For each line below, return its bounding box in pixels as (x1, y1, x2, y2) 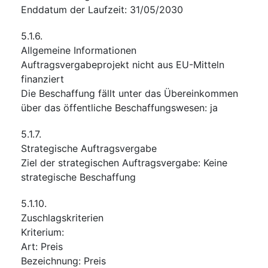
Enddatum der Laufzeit (21, 3, 124, 16)
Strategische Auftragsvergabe (21, 142, 157, 154)
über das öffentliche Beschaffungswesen (21, 101, 205, 114)
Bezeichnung (21, 254, 78, 267)
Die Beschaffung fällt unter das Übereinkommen (21, 87, 238, 99)
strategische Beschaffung (21, 170, 136, 183)
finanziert (21, 72, 64, 85)
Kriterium (21, 226, 62, 238)
